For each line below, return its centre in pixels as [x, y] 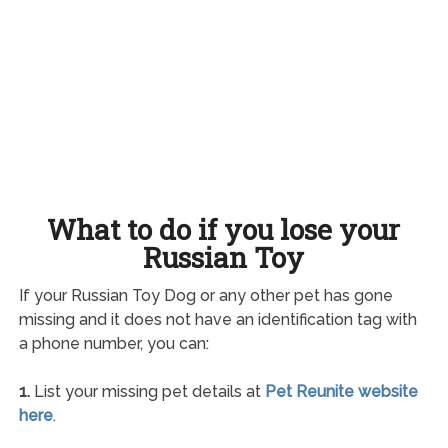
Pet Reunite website [341, 391]
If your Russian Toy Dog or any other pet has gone [205, 295]
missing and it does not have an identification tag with [217, 319]
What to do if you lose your [224, 229]
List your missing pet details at [147, 391]
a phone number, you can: [113, 343]
